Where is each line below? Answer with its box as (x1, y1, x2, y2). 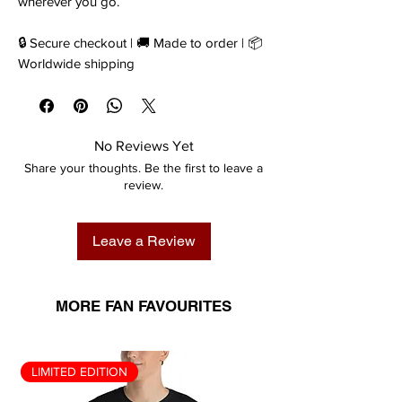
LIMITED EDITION (31, 363, 127, 379)
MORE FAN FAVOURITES (56, 296, 232, 315)
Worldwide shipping (18, 55, 135, 71)
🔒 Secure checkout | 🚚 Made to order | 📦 (18, 34, 263, 50)
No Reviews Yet (93, 137, 194, 153)
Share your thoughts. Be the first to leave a (24, 160, 263, 175)
